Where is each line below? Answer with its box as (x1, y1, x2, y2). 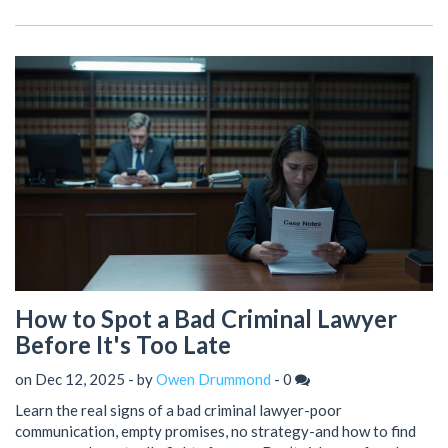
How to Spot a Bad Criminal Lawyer (15, 304, 397, 333)
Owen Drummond (156, 369, 271, 388)
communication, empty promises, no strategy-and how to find (15, 421, 416, 440)
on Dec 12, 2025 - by (15, 369, 156, 388)
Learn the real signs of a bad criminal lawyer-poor (15, 400, 342, 419)
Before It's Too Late (15, 330, 231, 359)
